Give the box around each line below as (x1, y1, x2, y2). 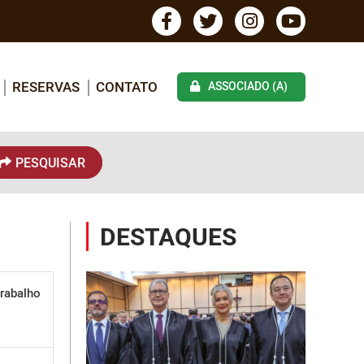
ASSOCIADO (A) (208, 78, 288, 93)
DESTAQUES (100, 219, 236, 253)
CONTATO (96, 76, 158, 96)
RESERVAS (12, 76, 80, 96)
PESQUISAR (15, 154, 85, 171)
